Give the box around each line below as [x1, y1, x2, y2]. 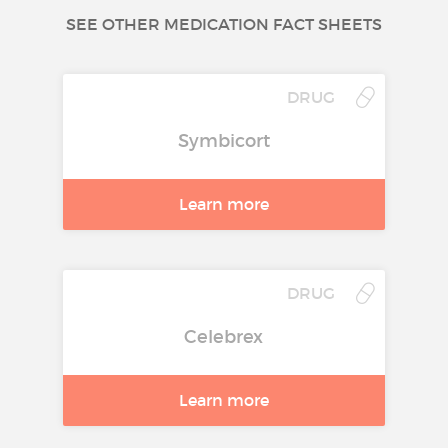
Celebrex [184, 325, 264, 348]
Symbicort [177, 129, 270, 152]
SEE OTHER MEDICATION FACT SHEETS [65, 13, 382, 34]
